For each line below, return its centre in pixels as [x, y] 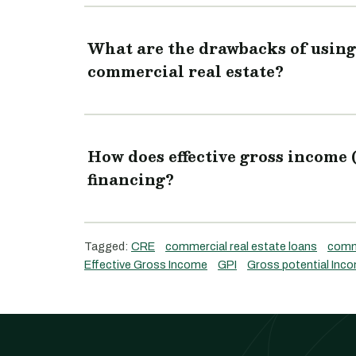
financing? [131, 180]
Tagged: [108, 246]
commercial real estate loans [241, 246]
